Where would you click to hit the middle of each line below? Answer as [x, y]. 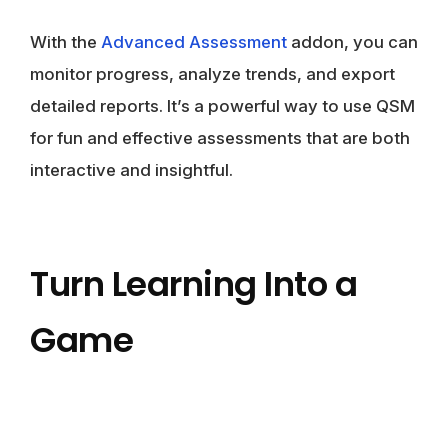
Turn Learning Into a [193, 283]
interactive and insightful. [131, 169]
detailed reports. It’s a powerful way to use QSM [222, 105]
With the [65, 41]
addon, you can [352, 41]
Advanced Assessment [194, 41]
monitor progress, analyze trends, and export [212, 73]
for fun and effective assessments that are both [220, 137]
